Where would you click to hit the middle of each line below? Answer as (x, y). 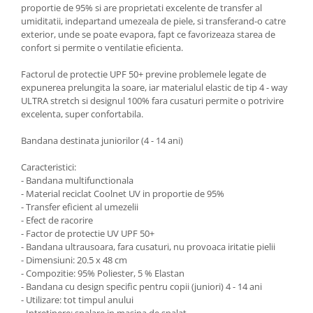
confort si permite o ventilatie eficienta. (102, 48)
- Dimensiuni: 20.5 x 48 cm (74, 260)
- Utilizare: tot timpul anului (77, 300)
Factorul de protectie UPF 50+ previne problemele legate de (144, 74)
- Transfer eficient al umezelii (80, 207)
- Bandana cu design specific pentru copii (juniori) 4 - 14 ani (141, 286)
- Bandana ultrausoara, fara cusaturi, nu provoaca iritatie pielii (148, 247)
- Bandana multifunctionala (77, 180)
